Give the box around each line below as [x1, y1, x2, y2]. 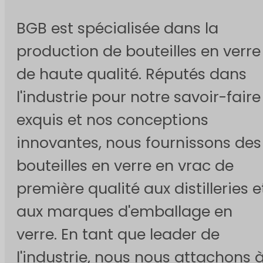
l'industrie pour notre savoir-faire [16, 86, 261, 107]
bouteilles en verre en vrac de [16, 154, 234, 176]
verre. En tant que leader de [16, 223, 220, 245]
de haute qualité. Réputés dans [16, 63, 247, 85]
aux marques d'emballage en [16, 200, 232, 222]
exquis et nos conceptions [16, 109, 208, 130]
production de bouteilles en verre [16, 40, 261, 62]
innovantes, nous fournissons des [16, 131, 261, 153]
